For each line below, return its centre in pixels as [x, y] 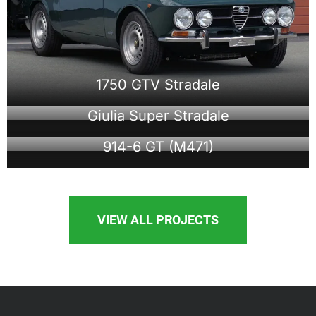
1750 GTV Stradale [158, 85]
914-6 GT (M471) [158, 147]
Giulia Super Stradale [158, 116]
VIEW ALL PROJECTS [158, 220]
